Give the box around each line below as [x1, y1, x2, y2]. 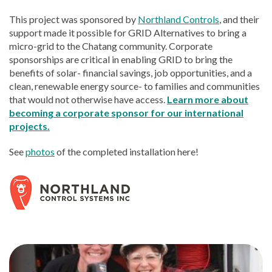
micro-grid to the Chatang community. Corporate [9, 39, 212, 52]
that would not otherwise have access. [9, 93, 167, 105]
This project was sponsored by [9, 13, 138, 25]
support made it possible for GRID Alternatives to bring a [9, 26, 246, 38]
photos [25, 145, 55, 157]
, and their [219, 13, 259, 25]
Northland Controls [138, 13, 219, 25]
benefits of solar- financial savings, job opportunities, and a [9, 66, 252, 78]
